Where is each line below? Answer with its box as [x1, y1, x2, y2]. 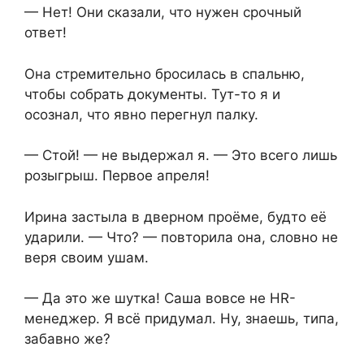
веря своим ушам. [24, 249, 149, 266]
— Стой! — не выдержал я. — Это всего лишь [24, 147, 337, 164]
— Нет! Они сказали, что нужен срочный [24, 4, 301, 21]
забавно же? [24, 331, 110, 348]
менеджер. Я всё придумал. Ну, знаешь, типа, [24, 310, 339, 327]
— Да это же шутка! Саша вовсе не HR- [24, 290, 296, 307]
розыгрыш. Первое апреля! [24, 167, 210, 184]
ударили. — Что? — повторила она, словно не [24, 228, 338, 245]
